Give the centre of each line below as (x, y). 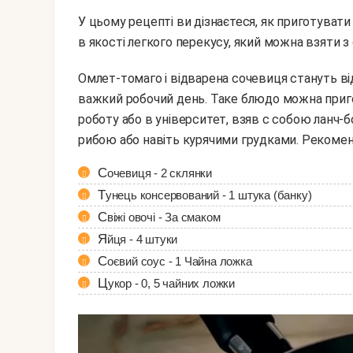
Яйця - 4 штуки (142, 240)
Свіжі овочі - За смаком (163, 217)
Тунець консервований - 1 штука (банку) (208, 195)
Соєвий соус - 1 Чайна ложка (179, 262)
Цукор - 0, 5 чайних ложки (171, 284)
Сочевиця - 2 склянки (160, 173)
